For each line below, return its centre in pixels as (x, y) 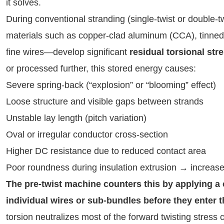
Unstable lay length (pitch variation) (76, 118)
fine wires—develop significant (68, 52)
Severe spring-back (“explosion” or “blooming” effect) (111, 85)
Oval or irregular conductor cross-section (87, 134)
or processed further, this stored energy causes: (101, 68)
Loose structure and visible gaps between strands (105, 101)
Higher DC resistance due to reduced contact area (106, 151)
